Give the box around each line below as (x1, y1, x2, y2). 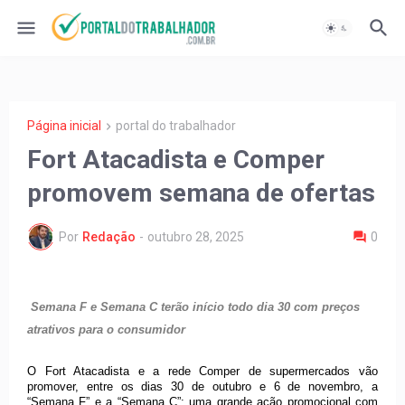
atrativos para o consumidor (27, 323, 185, 337)
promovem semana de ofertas (27, 178, 375, 209)
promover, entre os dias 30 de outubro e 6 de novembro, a (27, 380, 378, 394)
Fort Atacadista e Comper (27, 145, 325, 175)
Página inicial (27, 118, 101, 133)
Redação (82, 229, 136, 244)
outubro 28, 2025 (147, 229, 244, 244)
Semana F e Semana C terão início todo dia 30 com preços (31, 300, 360, 315)
